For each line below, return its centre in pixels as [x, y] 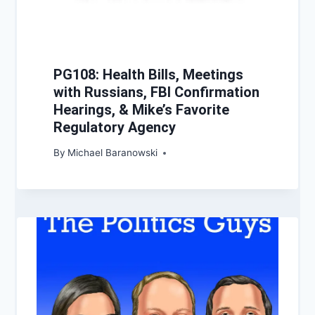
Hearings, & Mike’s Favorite [141, 109]
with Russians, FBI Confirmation [156, 92]
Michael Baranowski [113, 153]
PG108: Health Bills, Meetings [148, 74]
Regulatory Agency [115, 127]
